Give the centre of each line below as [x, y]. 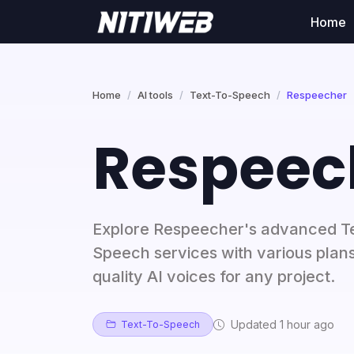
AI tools [155, 95]
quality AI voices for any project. [214, 277]
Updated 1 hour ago [281, 324]
